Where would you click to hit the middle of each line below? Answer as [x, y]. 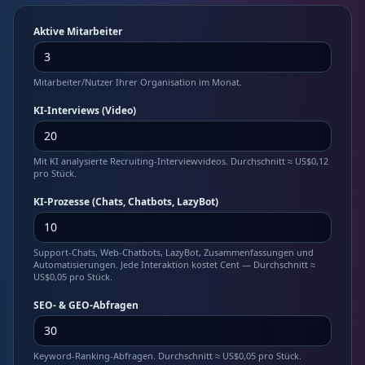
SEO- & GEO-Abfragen [86, 305]
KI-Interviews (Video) [85, 110]
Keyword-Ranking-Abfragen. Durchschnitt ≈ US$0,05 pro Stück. [167, 356]
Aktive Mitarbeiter [78, 31]
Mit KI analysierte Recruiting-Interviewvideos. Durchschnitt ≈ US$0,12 [181, 161]
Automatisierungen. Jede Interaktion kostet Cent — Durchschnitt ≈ [174, 264]
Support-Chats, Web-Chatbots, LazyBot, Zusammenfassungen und [174, 252]
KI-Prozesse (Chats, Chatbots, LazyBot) [126, 202]
